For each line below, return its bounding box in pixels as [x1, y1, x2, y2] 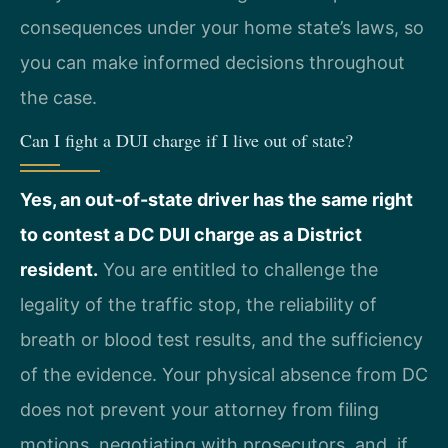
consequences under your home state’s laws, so [20, 17, 424, 39]
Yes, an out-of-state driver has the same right [20, 188, 413, 210]
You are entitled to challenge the [98, 258, 378, 280]
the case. [20, 87, 97, 109]
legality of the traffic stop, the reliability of [20, 293, 377, 315]
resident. [20, 258, 98, 280]
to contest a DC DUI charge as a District [20, 223, 362, 245]
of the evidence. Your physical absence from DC [20, 363, 428, 385]
